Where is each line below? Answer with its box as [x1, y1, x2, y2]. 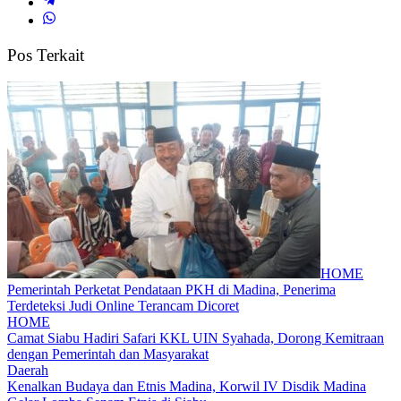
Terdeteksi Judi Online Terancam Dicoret [7, 298, 239, 314]
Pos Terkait [7, 45, 84, 64]
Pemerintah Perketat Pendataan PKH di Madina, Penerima [7, 282, 336, 298]
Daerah [7, 363, 48, 379]
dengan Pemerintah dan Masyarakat [7, 346, 209, 363]
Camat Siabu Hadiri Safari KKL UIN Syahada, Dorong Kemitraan [7, 330, 384, 346]
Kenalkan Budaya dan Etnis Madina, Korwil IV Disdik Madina [7, 379, 366, 395]
